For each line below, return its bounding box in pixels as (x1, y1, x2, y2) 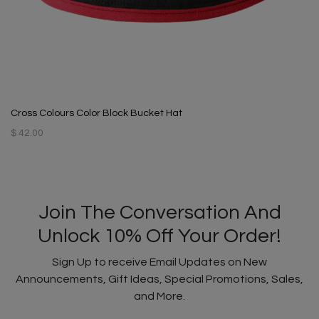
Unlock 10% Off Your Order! (38, 226, 281, 247)
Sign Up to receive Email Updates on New (52, 256, 267, 268)
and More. (134, 291, 185, 303)
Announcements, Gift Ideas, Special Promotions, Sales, (16, 273, 303, 286)
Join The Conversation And (38, 202, 281, 224)
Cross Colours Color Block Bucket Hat (11, 108, 182, 119)
